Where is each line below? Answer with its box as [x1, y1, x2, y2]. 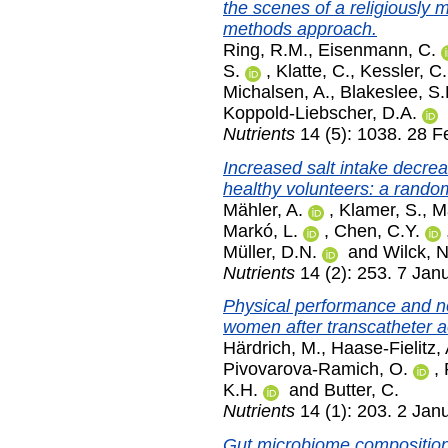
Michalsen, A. [223, 81, 330, 102]
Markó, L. [223, 220, 298, 241]
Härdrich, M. [223, 338, 321, 359]
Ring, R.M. [223, 39, 308, 60]
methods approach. [223, 18, 377, 39]
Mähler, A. [223, 199, 303, 220]
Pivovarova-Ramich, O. [223, 359, 408, 380]
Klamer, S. [339, 199, 422, 220]
